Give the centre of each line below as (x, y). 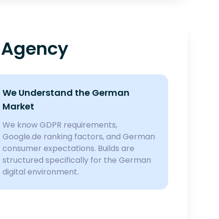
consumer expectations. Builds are (69, 148)
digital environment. (41, 172)
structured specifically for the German (77, 160)
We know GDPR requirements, (60, 125)
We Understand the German (66, 93)
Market (19, 106)
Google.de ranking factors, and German (79, 137)
